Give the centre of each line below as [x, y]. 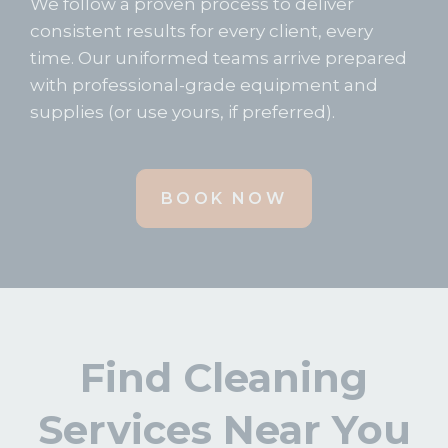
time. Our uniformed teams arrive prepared [218, 58]
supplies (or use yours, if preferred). [182, 112]
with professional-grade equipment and [204, 85]
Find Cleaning [224, 377]
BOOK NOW [224, 198]
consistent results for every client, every [201, 31]
